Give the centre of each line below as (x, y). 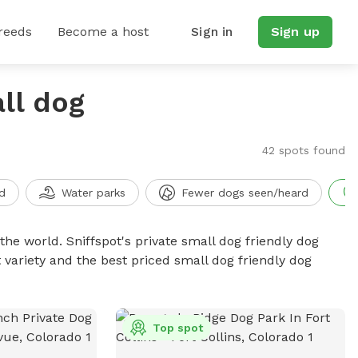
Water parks (93, 193)
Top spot (177, 328)
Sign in (212, 32)
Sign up (295, 32)
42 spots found (303, 150)
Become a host (103, 32)
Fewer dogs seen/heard (245, 193)
